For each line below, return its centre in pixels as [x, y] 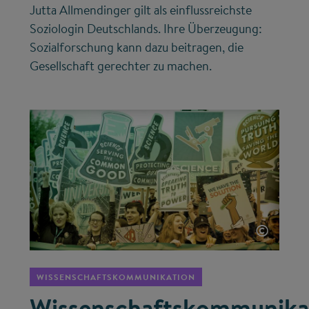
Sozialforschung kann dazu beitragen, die [137, 48]
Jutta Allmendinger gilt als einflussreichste [141, 10]
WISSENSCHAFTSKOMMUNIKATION [116, 277]
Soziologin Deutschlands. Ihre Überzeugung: [146, 29]
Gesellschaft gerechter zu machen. [121, 66]
